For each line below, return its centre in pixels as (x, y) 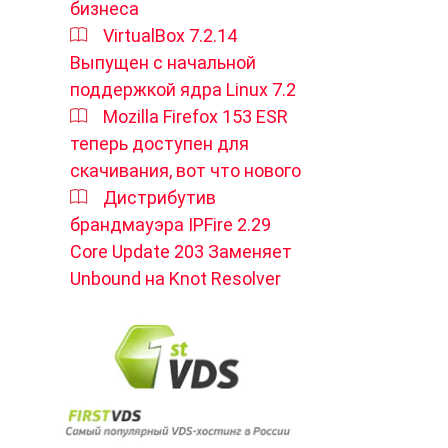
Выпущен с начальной (163, 62)
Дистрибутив (159, 197)
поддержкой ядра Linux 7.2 (183, 89)
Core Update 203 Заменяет (181, 251)
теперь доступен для (159, 143)
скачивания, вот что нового (185, 170)
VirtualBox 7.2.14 (170, 35)
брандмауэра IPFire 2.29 (170, 224)
